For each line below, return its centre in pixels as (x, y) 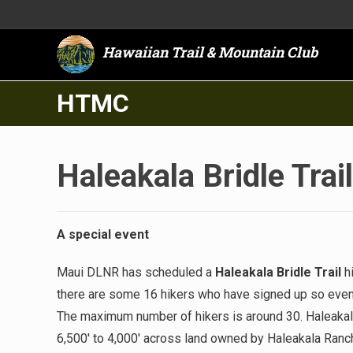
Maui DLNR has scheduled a (136, 272)
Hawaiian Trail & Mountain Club (210, 52)
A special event (103, 234)
